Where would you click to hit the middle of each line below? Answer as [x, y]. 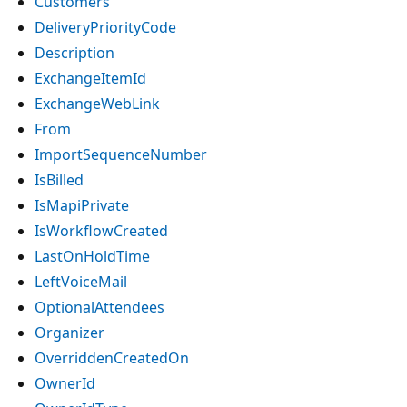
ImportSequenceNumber [121, 154]
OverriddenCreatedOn [112, 357]
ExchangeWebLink [97, 103]
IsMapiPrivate [82, 205]
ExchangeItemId [90, 78]
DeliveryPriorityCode [105, 27]
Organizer [69, 332]
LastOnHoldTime [92, 256]
